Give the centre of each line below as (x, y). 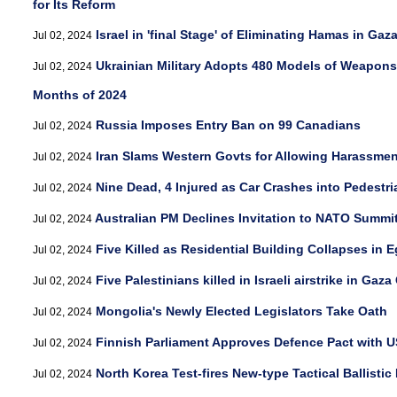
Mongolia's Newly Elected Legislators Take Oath (241, 311)
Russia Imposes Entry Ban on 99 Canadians (228, 125)
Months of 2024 (80, 95)
